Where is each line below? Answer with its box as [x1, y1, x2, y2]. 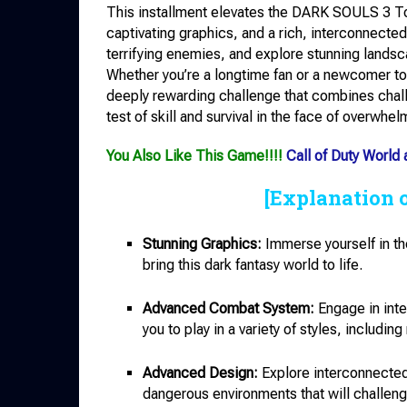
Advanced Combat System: [143, 300, 314, 318]
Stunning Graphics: [143, 235, 262, 253]
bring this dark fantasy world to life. [143, 256, 362, 274]
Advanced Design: [143, 364, 258, 382]
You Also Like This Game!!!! [106, 147, 286, 165]
